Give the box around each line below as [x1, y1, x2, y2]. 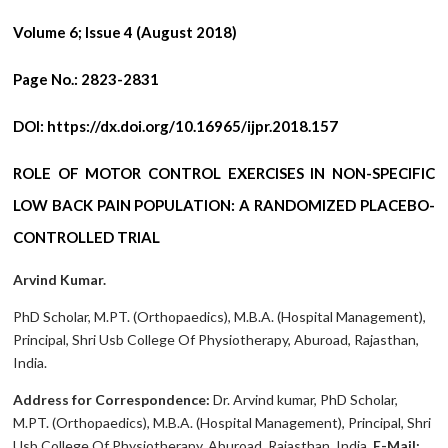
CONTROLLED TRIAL [13, 228, 161, 247]
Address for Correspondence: [13, 391, 211, 409]
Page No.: [13, 70, 79, 89]
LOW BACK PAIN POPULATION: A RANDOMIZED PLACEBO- [13, 196, 435, 215]
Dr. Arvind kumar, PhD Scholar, [210, 391, 399, 409]
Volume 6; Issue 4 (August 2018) [13, 23, 238, 42]
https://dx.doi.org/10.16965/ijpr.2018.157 [47, 117, 339, 136]
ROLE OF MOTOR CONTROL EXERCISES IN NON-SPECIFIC [13, 164, 435, 183]
